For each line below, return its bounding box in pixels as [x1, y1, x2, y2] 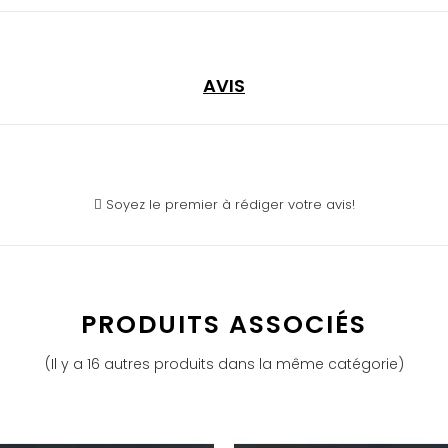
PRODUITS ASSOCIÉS [81, 307, 367, 343]
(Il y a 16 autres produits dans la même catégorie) [44, 354, 404, 375]
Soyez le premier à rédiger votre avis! [101, 195, 355, 215]
